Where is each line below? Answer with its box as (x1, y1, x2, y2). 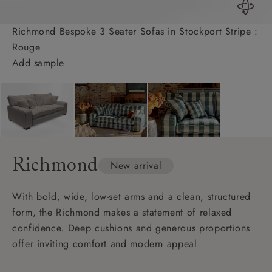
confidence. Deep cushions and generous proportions (12, 220, 251, 235)
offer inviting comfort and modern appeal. (12, 236, 201, 251)
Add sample (12, 55, 64, 70)
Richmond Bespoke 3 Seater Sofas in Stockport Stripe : (12, 24, 258, 38)
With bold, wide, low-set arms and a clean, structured (12, 189, 251, 203)
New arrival (110, 158, 162, 173)
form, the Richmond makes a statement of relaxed (12, 205, 233, 219)
